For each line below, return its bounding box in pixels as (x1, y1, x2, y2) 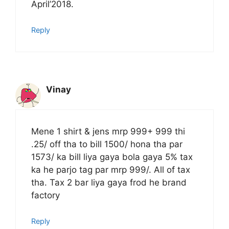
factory (31, 190, 60, 200)
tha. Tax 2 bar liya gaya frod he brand (31, 177, 187, 188)
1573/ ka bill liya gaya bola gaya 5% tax (31, 151, 193, 162)
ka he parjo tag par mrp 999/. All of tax (31, 164, 190, 175)
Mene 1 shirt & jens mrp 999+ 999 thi (31, 126, 185, 136)
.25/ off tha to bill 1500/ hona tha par (31, 139, 182, 149)
